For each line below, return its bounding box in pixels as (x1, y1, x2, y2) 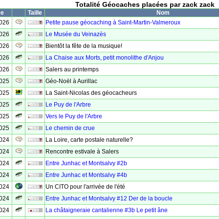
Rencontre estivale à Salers (45, 148, 119, 155)
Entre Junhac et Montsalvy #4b (45, 172, 127, 178)
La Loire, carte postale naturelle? (45, 136, 133, 143)
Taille (28, 9, 42, 16)
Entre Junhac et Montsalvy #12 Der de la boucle (45, 195, 173, 202)
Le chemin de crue (45, 125, 95, 131)
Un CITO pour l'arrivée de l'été (45, 183, 125, 190)
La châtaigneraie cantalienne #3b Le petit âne (45, 207, 168, 214)
